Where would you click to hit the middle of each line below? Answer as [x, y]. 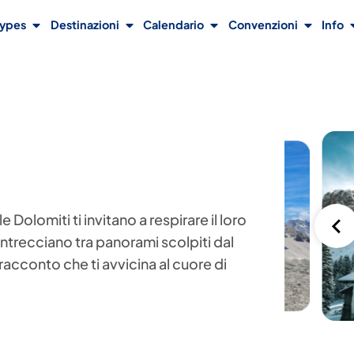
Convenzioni [263, 25]
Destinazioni [85, 25]
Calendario [174, 25]
